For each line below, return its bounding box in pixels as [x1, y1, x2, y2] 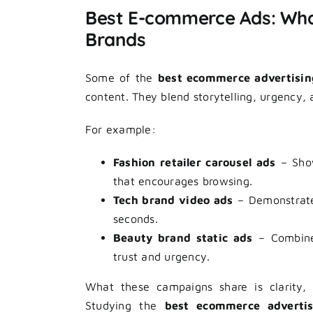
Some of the [85, 71, 158, 84]
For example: [85, 122, 156, 136]
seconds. [113, 212, 158, 225]
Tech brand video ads [113, 193, 233, 206]
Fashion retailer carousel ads [113, 155, 276, 168]
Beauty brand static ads [113, 231, 253, 244]
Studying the [85, 298, 165, 312]
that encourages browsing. [113, 174, 253, 187]
